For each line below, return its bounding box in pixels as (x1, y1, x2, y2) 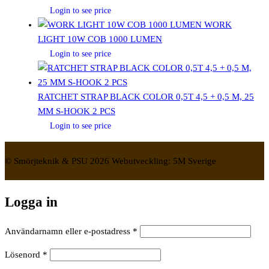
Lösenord (5, 250, 43, 260)
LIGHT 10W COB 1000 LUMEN (38, 34, 162, 44)
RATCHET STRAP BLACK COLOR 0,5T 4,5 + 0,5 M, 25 (38, 92, 254, 102)
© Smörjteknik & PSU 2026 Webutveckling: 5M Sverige (5, 156, 216, 166)
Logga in (5, 194, 58, 210)
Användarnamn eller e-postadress (5, 226, 133, 237)
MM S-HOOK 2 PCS (38, 106, 115, 116)
